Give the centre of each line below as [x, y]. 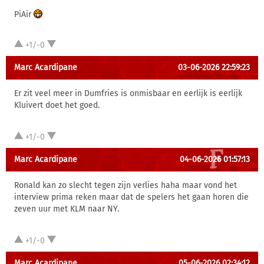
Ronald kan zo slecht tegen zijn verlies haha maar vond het [126, 185]
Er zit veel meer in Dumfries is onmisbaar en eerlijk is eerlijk [128, 93]
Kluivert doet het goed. [57, 105]
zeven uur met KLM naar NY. [67, 209]
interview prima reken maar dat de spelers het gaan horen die [131, 197]
